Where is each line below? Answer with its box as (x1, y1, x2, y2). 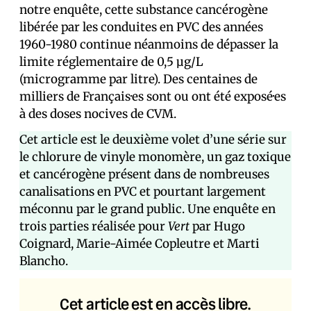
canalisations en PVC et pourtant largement (19, 184, 266, 199)
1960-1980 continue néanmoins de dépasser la (19, 37, 278, 52)
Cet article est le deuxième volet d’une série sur (19, 132, 287, 147)
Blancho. (19, 253, 68, 269)
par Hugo (190, 219, 245, 234)
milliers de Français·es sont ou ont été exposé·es (19, 89, 286, 104)
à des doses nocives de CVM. (19, 106, 176, 121)
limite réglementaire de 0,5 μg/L (19, 54, 203, 69)
